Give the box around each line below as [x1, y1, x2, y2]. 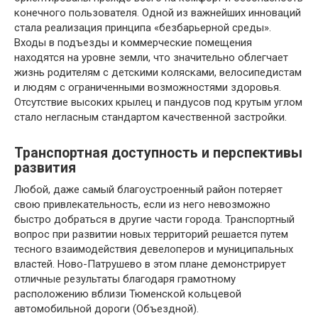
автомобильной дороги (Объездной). [14, 302, 199, 316]
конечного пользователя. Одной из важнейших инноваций [14, 6, 301, 20]
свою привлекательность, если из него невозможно [14, 198, 270, 212]
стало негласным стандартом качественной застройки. [14, 111, 287, 124]
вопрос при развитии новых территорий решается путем [14, 228, 288, 241]
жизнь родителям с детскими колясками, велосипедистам [14, 66, 302, 79]
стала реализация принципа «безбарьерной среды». [14, 21, 271, 35]
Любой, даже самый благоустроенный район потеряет [14, 183, 283, 197]
